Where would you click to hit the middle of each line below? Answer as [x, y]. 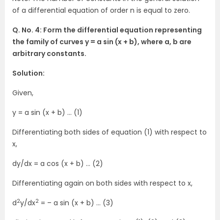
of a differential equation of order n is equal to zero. [101, 10]
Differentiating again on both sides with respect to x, [102, 183]
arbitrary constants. [49, 54]
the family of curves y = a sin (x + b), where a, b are [102, 42]
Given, [23, 93]
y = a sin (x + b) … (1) [47, 112]
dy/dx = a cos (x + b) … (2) [58, 164]
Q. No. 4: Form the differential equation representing [107, 30]
